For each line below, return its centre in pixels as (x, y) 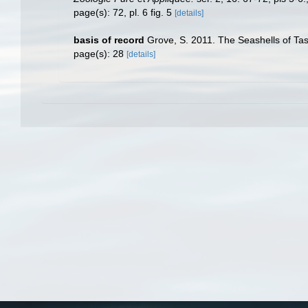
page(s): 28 (100, 54)
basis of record (109, 40)
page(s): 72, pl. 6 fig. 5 (124, 12)
